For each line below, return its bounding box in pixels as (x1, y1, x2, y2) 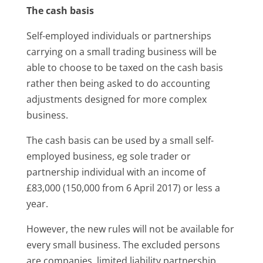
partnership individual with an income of (26, 165, 205, 178)
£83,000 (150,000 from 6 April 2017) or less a (26, 181, 220, 194)
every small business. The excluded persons (26, 238, 220, 251)
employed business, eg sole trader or (26, 149, 191, 163)
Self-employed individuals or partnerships (26, 29, 211, 42)
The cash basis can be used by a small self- (26, 133, 214, 147)
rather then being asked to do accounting (26, 76, 210, 90)
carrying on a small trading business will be (26, 45, 217, 58)
